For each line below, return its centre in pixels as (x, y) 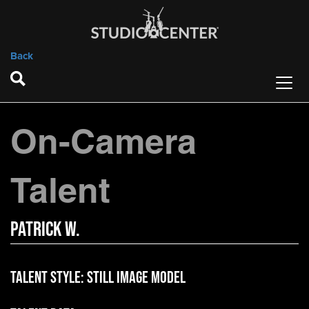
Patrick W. (45, 229)
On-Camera (103, 141)
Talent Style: (49, 277)
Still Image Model (136, 277)
